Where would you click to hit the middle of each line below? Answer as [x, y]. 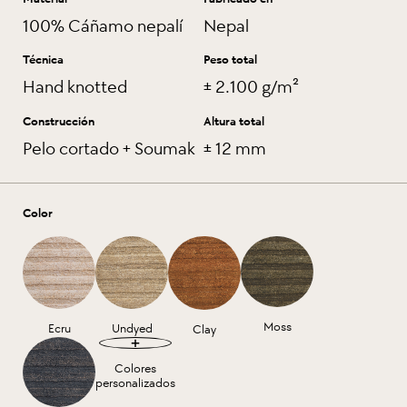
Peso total [230, 60]
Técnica [43, 60]
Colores [135, 369]
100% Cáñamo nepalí [103, 26]
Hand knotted [75, 88]
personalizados [135, 383]
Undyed [132, 328]
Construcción [59, 121]
